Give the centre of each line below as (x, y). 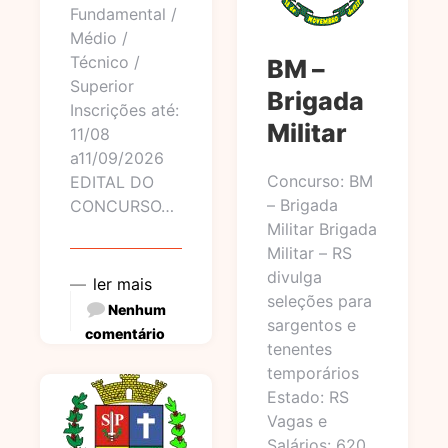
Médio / (99, 38)
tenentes (299, 349)
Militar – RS (309, 253)
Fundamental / (123, 14)
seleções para (319, 301)
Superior (102, 86)
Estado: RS (307, 397)
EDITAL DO (112, 182)
